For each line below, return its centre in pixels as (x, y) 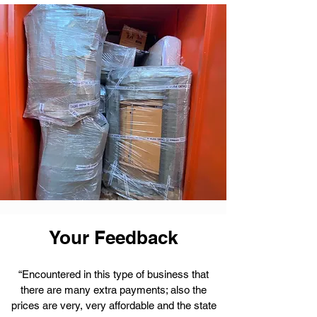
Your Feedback (113, 237)
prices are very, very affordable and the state (114, 305)
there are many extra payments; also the (114, 290)
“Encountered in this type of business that (114, 274)
